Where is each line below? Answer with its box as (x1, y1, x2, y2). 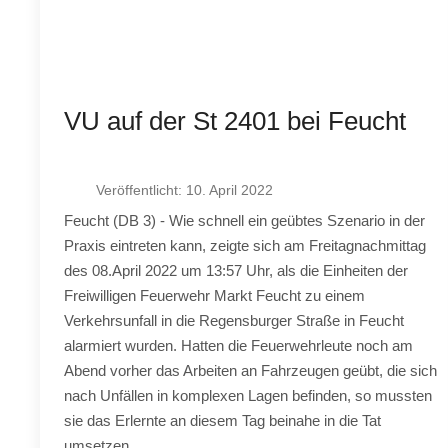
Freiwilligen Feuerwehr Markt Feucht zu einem (64, 286, 366, 304)
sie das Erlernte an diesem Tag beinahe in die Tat (64, 411, 382, 429)
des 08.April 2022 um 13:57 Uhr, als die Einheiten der (64, 261, 409, 279)
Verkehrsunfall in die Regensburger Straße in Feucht (64, 311, 405, 329)
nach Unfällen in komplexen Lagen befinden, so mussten (64, 386, 433, 404)
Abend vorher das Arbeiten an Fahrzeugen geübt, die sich (64, 361, 438, 379)
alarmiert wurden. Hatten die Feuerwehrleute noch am (64, 336, 414, 354)
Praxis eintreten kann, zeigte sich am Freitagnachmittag (64, 236, 427, 254)
